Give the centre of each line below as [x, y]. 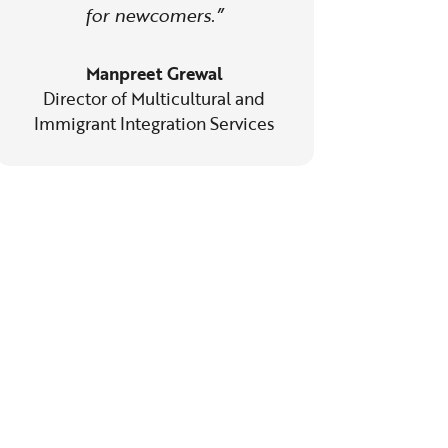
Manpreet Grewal [154, 73]
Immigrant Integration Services [154, 123]
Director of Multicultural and [154, 98]
